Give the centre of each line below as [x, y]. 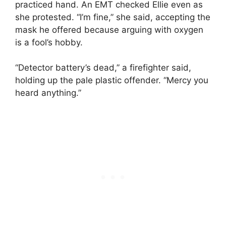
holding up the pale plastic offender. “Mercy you [112, 80]
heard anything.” [48, 93]
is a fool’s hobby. [49, 42]
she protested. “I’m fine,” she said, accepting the [113, 17]
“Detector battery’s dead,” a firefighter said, [103, 68]
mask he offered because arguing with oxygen [109, 30]
